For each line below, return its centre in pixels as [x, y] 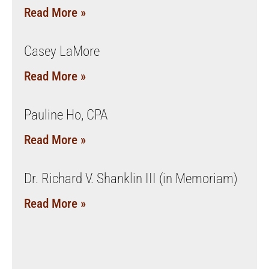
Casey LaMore [62, 51]
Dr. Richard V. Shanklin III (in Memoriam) [131, 178]
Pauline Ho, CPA [66, 115]
